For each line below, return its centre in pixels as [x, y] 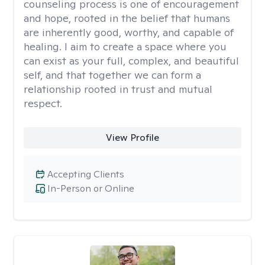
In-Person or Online [91, 188]
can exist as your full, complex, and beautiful [131, 61]
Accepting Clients [86, 174]
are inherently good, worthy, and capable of [129, 32]
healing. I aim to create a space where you [125, 46]
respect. [43, 103]
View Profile [132, 138]
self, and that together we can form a [112, 75]
